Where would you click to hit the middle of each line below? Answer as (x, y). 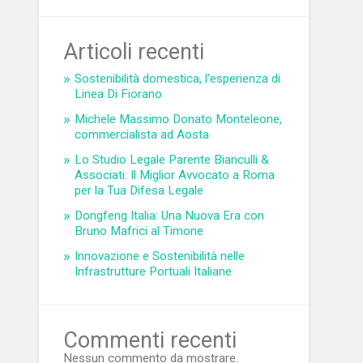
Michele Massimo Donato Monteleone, (179, 120)
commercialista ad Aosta (142, 135)
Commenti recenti (150, 341)
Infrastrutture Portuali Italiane (154, 272)
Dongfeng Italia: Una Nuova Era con (170, 216)
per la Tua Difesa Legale (139, 191)
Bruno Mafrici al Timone (139, 231)
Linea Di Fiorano (119, 94)
